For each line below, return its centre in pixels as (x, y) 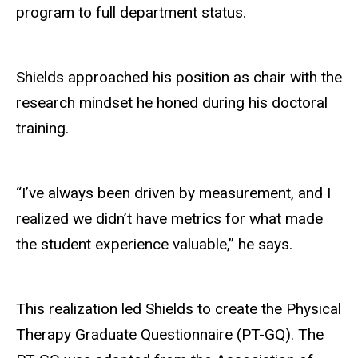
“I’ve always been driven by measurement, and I (173, 193)
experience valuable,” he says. (192, 244)
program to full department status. (133, 13)
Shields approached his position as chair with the (179, 78)
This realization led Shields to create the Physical (179, 308)
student (66, 244)
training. (42, 129)
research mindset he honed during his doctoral (172, 103)
